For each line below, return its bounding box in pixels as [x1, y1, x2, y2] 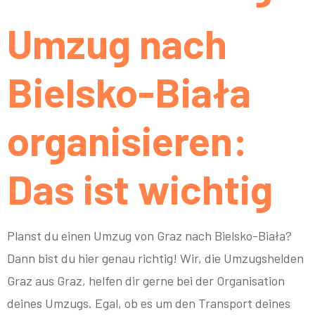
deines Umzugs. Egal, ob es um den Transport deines [7, 295, 290, 311]
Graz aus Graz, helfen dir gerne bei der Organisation [7, 272, 285, 288]
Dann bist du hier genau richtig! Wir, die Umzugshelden [7, 250, 304, 266]
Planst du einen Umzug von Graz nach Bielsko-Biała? [7, 227, 292, 243]
